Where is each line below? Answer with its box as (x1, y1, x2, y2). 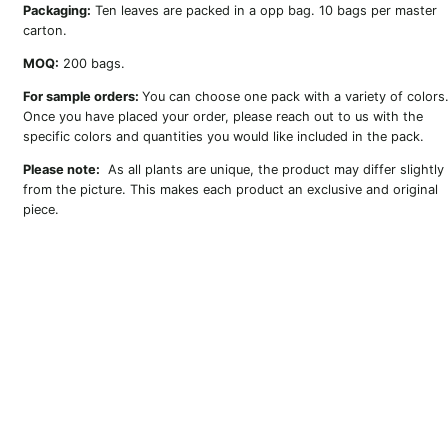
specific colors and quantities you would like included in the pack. (22, 128, 424, 144)
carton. (22, 23, 67, 39)
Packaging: (22, 3, 91, 19)
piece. (22, 201, 59, 217)
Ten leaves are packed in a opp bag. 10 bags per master (90, 3, 437, 19)
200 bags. (58, 56, 125, 72)
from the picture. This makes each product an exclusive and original (22, 181, 438, 197)
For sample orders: (22, 88, 142, 104)
